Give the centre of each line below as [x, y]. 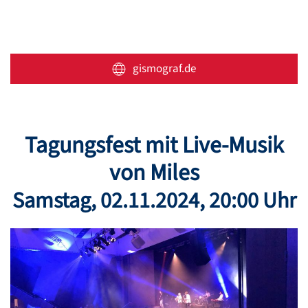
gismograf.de [164, 69]
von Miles [154, 173]
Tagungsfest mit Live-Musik [154, 146]
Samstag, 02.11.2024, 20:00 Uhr [154, 201]
